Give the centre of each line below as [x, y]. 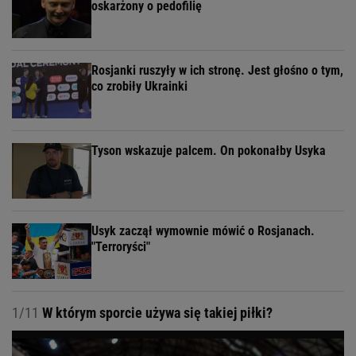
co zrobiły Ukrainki [139, 87]
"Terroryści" [121, 247]
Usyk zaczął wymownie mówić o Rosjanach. [203, 231]
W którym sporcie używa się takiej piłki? [156, 313]
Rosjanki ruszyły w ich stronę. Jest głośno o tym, [217, 71]
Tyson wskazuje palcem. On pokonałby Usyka [209, 151]
